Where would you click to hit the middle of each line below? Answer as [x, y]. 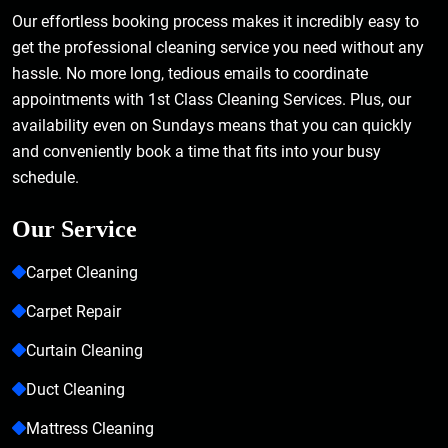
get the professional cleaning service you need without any [218, 47]
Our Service [74, 229]
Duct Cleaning [75, 389]
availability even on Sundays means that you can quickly [212, 125]
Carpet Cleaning [82, 272]
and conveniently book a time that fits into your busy [196, 151]
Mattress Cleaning [90, 428]
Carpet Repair [73, 311]
